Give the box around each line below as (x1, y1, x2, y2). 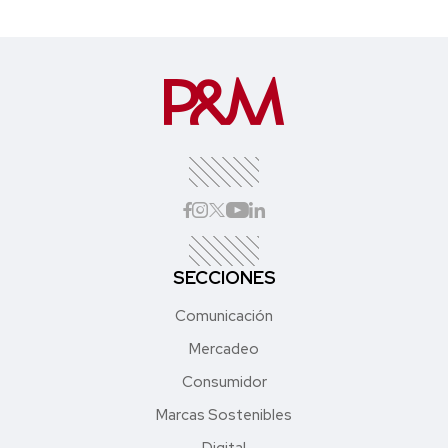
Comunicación (175, 305, 273, 326)
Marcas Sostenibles (156, 404, 292, 425)
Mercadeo (189, 338, 259, 359)
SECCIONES (172, 265, 276, 289)
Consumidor (181, 371, 267, 392)
